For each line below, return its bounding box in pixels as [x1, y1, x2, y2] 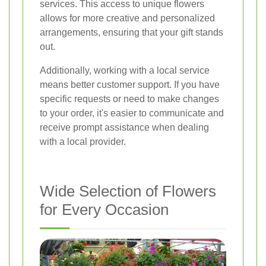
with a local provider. [40, 136, 126, 147]
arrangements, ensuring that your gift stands [40, 27, 223, 37]
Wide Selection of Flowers [40, 182, 216, 200]
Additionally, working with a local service [40, 65, 210, 75]
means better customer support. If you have [40, 79, 220, 90]
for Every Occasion [40, 200, 169, 218]
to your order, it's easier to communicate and [40, 107, 224, 118]
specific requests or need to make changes [40, 93, 219, 104]
